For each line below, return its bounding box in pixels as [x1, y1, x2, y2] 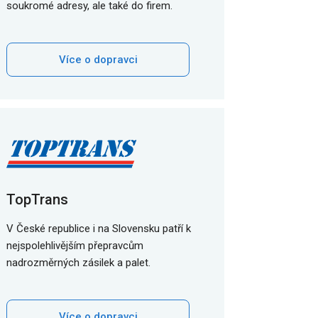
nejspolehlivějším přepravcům [6, 239, 143, 252]
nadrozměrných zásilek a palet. [6, 256, 150, 269]
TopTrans [6, 191, 68, 208]
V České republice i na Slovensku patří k [6, 222, 191, 235]
